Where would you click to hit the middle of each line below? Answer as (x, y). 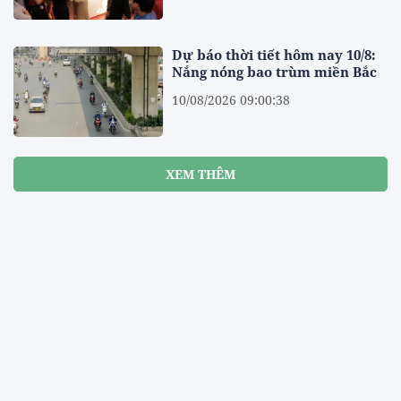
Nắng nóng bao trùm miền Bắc (275, 72)
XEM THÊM (200, 174)
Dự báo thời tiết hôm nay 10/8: (274, 55)
